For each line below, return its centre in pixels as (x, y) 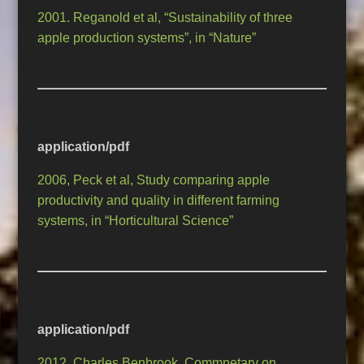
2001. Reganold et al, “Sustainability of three (165, 18)
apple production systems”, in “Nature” (147, 38)
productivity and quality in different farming (159, 201)
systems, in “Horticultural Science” (136, 221)
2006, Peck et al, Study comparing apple (154, 180)
